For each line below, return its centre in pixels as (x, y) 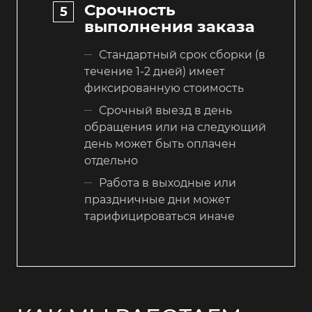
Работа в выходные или (167, 182)
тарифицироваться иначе (159, 216)
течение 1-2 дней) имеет (155, 71)
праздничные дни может (157, 199)
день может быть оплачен (160, 143)
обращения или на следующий (175, 127)
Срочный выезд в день (165, 110)
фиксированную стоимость (164, 88)
